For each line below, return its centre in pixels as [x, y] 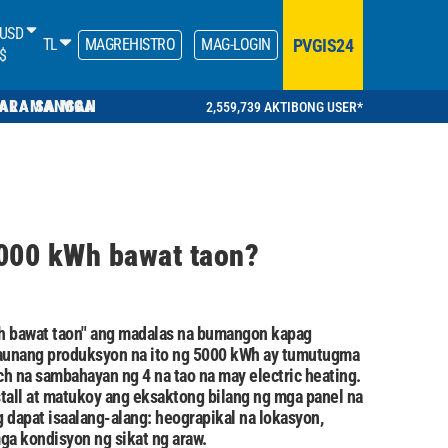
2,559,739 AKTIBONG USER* [284, 106]
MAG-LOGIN [236, 44]
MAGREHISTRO [129, 44]
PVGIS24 [322, 45]
